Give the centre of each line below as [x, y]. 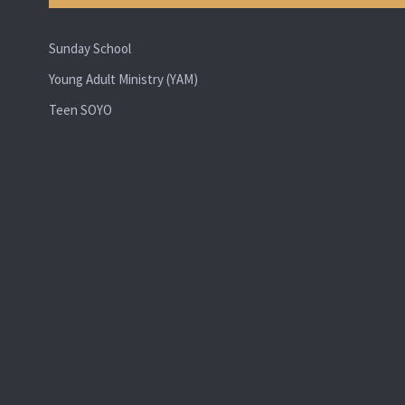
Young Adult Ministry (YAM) [123, 79]
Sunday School [89, 48]
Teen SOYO [80, 109]
